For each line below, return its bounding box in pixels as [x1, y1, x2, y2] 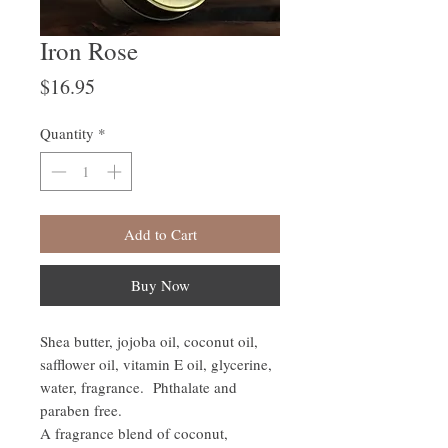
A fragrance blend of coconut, [40, 422, 228, 443]
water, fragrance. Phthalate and [40, 376, 237, 397]
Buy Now [130, 274, 190, 295]
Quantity [40, 123, 94, 144]
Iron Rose [40, 34, 138, 68]
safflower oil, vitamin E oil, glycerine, [40, 353, 272, 374]
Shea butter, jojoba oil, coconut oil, [40, 330, 258, 351]
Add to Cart [123, 223, 197, 244]
